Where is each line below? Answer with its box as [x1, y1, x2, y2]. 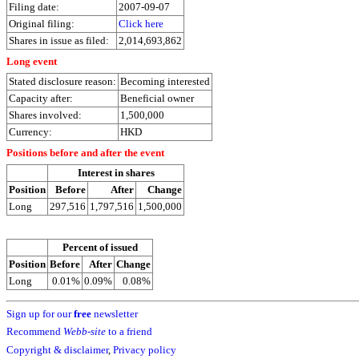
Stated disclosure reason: [9, 75, 116, 88]
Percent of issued [63, 241, 138, 254]
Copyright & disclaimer [6, 343, 108, 356]
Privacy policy [113, 343, 176, 356]
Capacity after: [9, 92, 73, 105]
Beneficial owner [120, 92, 194, 105]
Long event [6, 54, 57, 67]
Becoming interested [120, 75, 210, 88]
